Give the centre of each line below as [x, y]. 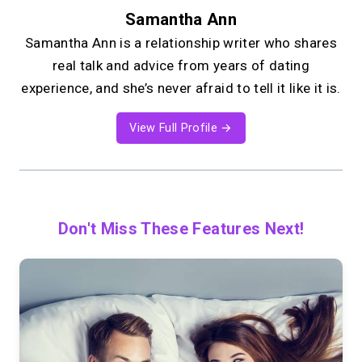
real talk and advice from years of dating [181, 66]
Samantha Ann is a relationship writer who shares [181, 43]
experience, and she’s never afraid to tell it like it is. [181, 88]
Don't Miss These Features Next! [181, 228]
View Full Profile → [181, 128]
